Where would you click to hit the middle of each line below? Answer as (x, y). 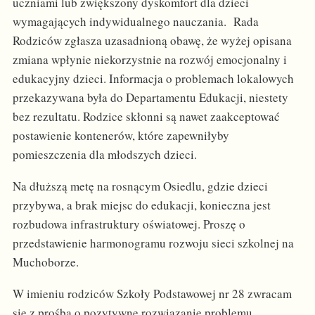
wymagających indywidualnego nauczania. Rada (135, 22)
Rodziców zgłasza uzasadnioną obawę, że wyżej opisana (152, 41)
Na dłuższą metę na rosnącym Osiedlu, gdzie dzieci (140, 186)
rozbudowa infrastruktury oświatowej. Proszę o (129, 224)
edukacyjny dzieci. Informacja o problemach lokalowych (153, 79)
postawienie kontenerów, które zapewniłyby (121, 136)
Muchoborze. (47, 262)
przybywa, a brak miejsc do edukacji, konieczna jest (141, 205)
